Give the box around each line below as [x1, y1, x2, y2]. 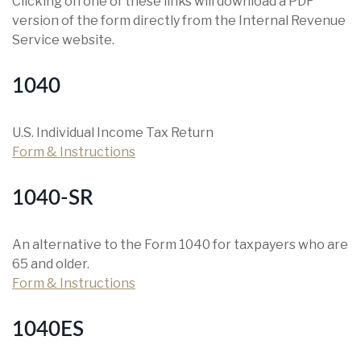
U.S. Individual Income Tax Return [12, 125, 214, 140]
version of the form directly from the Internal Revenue [12, 13, 346, 28]
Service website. [12, 32, 114, 48]
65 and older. [12, 256, 89, 272]
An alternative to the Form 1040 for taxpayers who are [12, 237, 348, 252]
